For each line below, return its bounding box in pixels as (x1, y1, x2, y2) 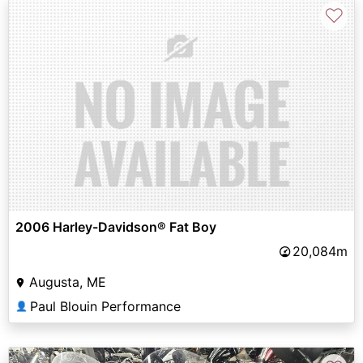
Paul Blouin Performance (30, 297, 181, 314)
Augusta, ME (29, 273, 106, 290)
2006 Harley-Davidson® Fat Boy (15, 218, 216, 235)
